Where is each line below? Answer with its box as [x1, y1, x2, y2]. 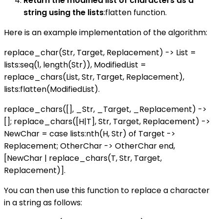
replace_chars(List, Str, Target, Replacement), [4, 71, 184, 83]
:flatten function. [104, 7, 167, 19]
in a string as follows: [4, 197, 82, 209]
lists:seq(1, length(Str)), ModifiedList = [4, 59, 146, 71]
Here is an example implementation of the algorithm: [4, 27, 207, 39]
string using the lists [23, 7, 104, 19]
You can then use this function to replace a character [4, 185, 210, 197]
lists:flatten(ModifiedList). [4, 84, 100, 95]
